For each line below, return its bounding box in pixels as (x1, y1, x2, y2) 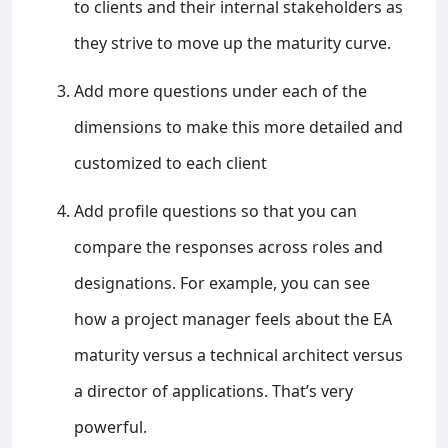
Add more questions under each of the (74, 79, 367, 102)
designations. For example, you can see (74, 271, 370, 294)
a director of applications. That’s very (74, 379, 353, 402)
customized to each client (74, 151, 267, 174)
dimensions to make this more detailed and (74, 115, 403, 138)
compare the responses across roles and (74, 235, 383, 258)
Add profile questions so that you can (74, 199, 357, 222)
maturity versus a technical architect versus (74, 343, 403, 366)
